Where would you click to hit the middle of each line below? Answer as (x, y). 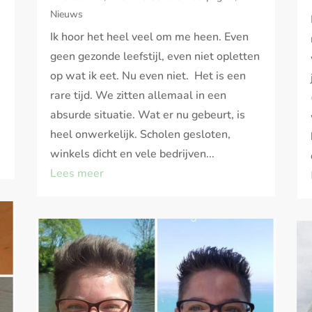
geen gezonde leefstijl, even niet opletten (155, 57)
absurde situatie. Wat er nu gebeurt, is (148, 115)
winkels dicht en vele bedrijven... (133, 154)
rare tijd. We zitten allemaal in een (139, 96)
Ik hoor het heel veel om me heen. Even (150, 37)
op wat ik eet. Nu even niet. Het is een (148, 76)
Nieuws (67, 15)
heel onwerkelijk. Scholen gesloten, (141, 135)
